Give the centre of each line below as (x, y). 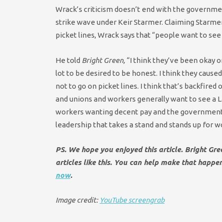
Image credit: (78, 200)
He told (69, 60)
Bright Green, (104, 60)
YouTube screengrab (132, 200)
